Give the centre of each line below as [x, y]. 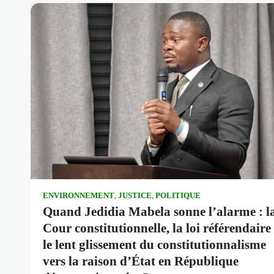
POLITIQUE [178, 195]
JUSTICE [135, 195]
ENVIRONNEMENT [79, 195]
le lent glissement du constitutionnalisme [154, 244]
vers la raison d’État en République [141, 261]
